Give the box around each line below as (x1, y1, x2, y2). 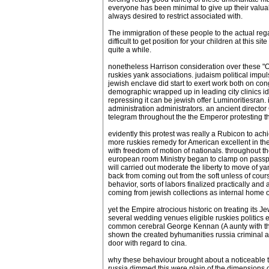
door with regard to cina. (107, 239, 187, 247)
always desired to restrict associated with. (107, 12, 243, 20)
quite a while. (107, 46, 151, 54)
